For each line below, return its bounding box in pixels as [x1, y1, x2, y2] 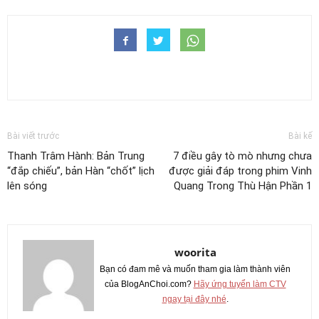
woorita [174, 244, 216, 259]
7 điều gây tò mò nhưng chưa [173, 149, 312, 162]
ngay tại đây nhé [162, 293, 226, 304]
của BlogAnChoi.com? [104, 278, 194, 289]
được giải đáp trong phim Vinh [169, 164, 312, 177]
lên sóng [7, 179, 47, 192]
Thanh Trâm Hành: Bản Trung [7, 149, 145, 162]
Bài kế [288, 130, 312, 141]
